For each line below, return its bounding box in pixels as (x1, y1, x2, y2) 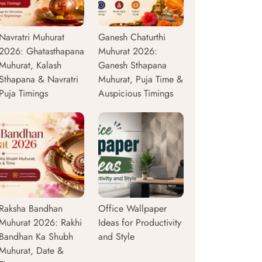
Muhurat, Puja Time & (98, 73, 183, 86)
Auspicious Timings (98, 87, 173, 100)
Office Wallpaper (98, 202, 167, 215)
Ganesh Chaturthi (98, 30, 166, 44)
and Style (98, 230, 135, 243)
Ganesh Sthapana (98, 58, 167, 72)
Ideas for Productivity (98, 216, 181, 229)
